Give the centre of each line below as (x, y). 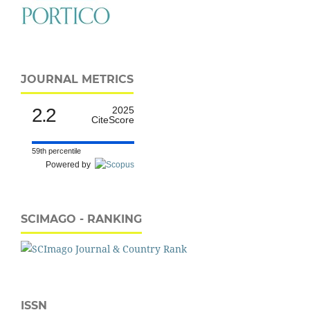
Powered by (70, 164)
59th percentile (56, 151)
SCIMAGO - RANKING (81, 219)
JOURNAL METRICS (77, 79)
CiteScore (113, 119)
